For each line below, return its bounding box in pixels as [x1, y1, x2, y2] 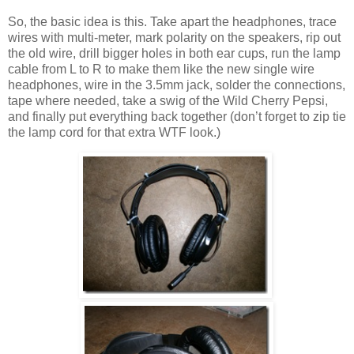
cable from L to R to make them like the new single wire [8, 62, 314, 76]
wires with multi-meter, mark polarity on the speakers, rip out [8, 30, 341, 44]
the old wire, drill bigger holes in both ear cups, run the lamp [8, 46, 341, 60]
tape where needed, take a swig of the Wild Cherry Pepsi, [8, 93, 328, 107]
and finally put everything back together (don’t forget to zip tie [8, 109, 346, 123]
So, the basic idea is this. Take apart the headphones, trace [8, 14, 337, 28]
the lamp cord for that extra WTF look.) [8, 125, 220, 139]
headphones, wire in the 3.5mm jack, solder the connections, [8, 77, 345, 92]
